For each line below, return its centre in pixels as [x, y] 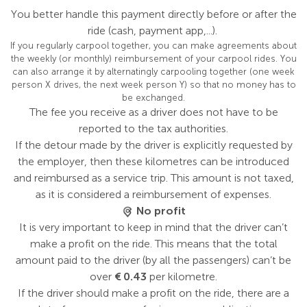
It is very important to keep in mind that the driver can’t [153, 227]
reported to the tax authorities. [153, 128]
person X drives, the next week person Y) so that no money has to [153, 85]
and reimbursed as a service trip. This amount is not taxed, [153, 178]
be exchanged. [153, 98]
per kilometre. [182, 277]
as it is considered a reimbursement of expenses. [153, 194]
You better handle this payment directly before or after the [153, 14]
